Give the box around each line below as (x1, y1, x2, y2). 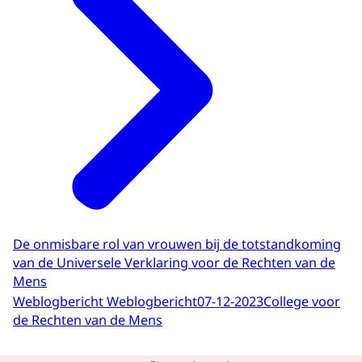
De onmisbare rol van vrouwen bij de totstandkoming (13, 234, 341, 253)
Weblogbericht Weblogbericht (13, 292, 197, 310)
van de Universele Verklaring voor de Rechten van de (13, 253, 335, 271)
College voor (263, 292, 340, 310)
